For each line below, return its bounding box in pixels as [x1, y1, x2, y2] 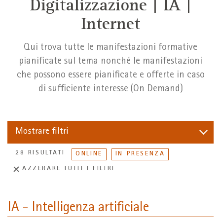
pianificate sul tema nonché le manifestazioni [19, 57, 202, 67]
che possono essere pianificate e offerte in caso [16, 71, 205, 81]
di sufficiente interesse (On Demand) [38, 84, 183, 95]
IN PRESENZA [115, 151, 165, 158]
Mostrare [15, 127, 49, 137]
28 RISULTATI [15, 150, 65, 157]
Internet [81, 13, 140, 35]
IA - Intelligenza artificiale [7, 202, 149, 216]
